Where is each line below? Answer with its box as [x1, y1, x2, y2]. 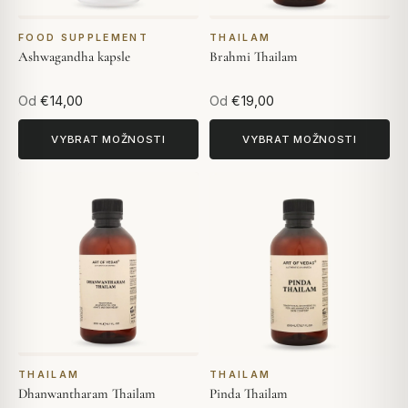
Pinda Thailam [209, 384, 288, 402]
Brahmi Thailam [209, 48, 298, 66]
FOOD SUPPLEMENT [18, 32, 148, 45]
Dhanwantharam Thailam [18, 384, 156, 402]
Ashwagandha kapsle [18, 48, 130, 66]
